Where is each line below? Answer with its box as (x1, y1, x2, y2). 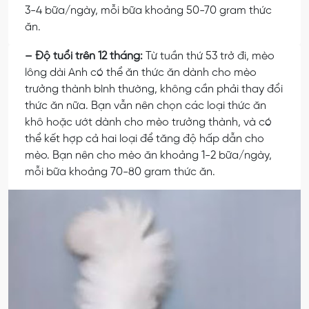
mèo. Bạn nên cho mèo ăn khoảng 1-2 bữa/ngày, (25, 150, 272, 162)
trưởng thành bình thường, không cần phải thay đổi (25, 83, 283, 96)
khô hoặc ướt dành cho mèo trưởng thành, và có (25, 117, 272, 129)
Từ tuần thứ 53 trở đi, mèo (146, 50, 275, 63)
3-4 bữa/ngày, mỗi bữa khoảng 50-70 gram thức (25, 5, 272, 17)
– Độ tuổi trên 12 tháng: (25, 50, 146, 63)
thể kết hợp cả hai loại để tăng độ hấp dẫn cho (25, 133, 264, 146)
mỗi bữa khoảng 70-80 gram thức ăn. (25, 166, 215, 179)
